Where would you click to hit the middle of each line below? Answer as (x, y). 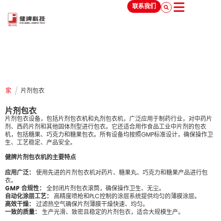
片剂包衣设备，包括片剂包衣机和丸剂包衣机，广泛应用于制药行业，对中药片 (109, 118)
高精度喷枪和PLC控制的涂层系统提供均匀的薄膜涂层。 (126, 196)
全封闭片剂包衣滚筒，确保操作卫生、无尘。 (105, 188)
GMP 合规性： (25, 188)
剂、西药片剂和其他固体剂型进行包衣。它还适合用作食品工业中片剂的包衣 (106, 126)
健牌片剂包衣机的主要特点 (40, 157)
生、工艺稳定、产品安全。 (40, 142)
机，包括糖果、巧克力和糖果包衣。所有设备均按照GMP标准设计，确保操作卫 (109, 134)
